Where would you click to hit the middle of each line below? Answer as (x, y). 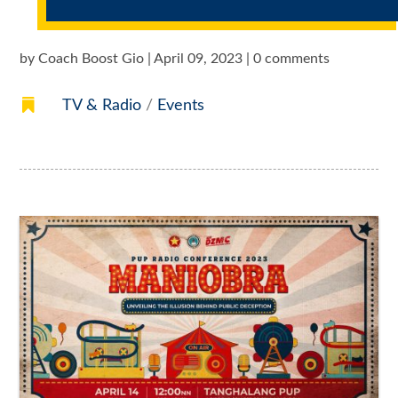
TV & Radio (101, 106)
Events (180, 106)
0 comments (292, 59)
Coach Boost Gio (92, 59)
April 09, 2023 (199, 59)
